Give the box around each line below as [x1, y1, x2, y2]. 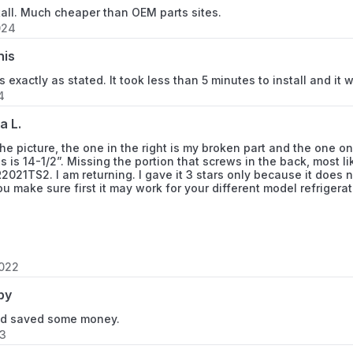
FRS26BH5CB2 [203, 148, 284, 162]
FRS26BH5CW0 [203, 252, 288, 266]
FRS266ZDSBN [203, 79, 285, 92]
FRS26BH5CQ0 [203, 183, 286, 196]
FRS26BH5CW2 [203, 287, 288, 300]
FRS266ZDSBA [203, 44, 284, 58]
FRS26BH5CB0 [203, 113, 284, 127]
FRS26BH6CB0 [203, 321, 285, 335]
